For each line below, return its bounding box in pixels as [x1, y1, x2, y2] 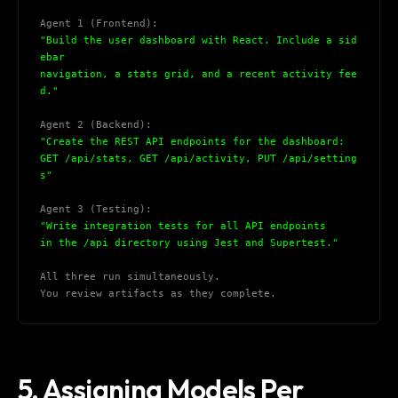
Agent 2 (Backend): [40, 119, 152, 131]
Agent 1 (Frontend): [40, 18, 158, 30]
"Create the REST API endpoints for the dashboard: [40, 136, 345, 148]
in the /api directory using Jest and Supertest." [40, 237, 338, 250]
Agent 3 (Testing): [40, 203, 152, 216]
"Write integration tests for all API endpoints [40, 220, 326, 233]
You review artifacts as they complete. [40, 288, 276, 300]
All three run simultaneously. [40, 271, 220, 283]
